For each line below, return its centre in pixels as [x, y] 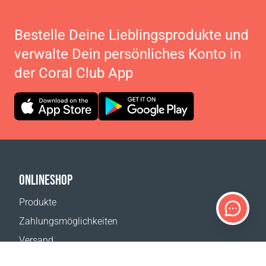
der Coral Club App [74, 73]
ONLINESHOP [46, 180]
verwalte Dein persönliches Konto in [128, 54]
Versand [36, 240]
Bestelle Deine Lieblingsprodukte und [132, 35]
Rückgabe [40, 259]
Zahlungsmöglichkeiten [68, 221]
